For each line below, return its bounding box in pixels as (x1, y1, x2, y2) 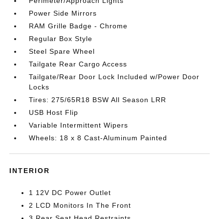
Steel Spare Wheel (29, 47, 95, 55)
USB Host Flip (29, 109, 79, 116)
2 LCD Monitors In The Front (29, 201, 131, 209)
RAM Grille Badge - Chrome (29, 22, 128, 30)
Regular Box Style (29, 35, 93, 43)
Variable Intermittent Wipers (29, 121, 129, 129)
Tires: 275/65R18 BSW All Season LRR (29, 96, 167, 104)
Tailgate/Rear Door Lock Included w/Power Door (29, 73, 200, 81)
